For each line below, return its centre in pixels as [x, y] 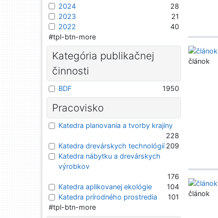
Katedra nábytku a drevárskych [109, 156]
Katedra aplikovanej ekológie [105, 186]
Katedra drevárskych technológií [111, 145]
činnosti [70, 71]
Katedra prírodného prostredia [108, 197]
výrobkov [74, 166]
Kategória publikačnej [103, 56]
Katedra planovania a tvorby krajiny [116, 125]
